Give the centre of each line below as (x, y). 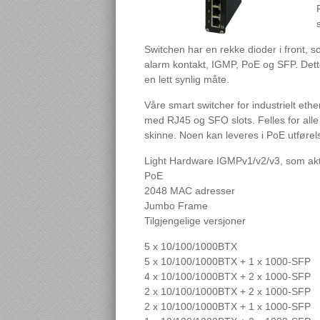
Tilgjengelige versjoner (195, 221)
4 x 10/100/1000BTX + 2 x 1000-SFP (227, 276)
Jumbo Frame (176, 206)
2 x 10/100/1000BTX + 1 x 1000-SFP (227, 306)
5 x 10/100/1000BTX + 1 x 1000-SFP (227, 261)
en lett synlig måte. (187, 79)
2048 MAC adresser (190, 191)
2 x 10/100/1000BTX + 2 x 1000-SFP (227, 291)
